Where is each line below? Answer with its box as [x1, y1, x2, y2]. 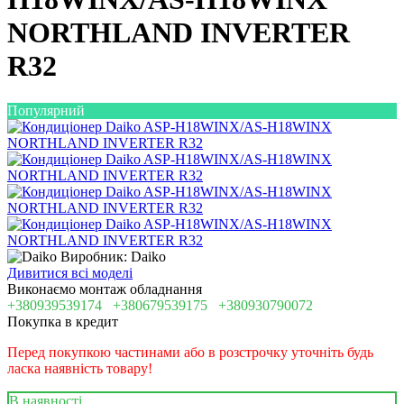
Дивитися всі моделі [7, 264, 133, 280]
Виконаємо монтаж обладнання [7, 280, 202, 297]
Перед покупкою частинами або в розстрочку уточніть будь [7, 344, 373, 360]
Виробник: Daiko [60, 248, 166, 264]
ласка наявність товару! [7, 360, 152, 376]
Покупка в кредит [7, 313, 118, 329]
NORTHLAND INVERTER [7, 16, 350, 50]
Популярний [7, 102, 85, 118]
